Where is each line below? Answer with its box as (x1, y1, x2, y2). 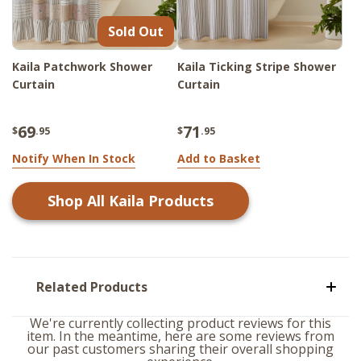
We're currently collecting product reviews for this (30, 314, 331, 333)
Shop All (48, 191, 109, 211)
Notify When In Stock (12, 151, 135, 167)
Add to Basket (177, 151, 260, 167)
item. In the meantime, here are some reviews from (27, 327, 334, 346)
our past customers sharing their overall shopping (27, 340, 334, 359)
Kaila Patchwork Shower (12, 59, 152, 75)
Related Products (36, 278, 147, 297)
